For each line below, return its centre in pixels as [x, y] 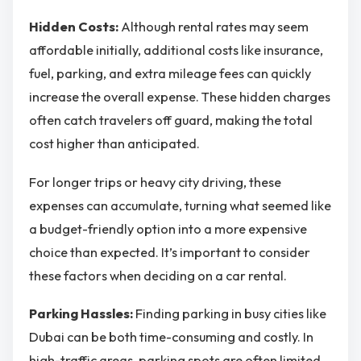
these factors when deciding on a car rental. [158, 275]
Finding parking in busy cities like [231, 314]
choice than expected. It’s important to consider [170, 252]
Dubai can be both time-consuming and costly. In [171, 337]
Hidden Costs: [75, 27]
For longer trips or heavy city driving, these [155, 182]
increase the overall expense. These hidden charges [180, 97]
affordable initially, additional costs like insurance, [176, 50]
